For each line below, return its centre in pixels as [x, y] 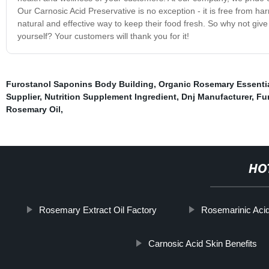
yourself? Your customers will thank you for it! [103, 36]
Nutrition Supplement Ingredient [110, 96]
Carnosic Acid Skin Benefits [202, 243]
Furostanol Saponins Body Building [80, 84]
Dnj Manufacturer [216, 96]
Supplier [23, 96]
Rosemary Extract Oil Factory [98, 210]
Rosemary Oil [33, 109]
